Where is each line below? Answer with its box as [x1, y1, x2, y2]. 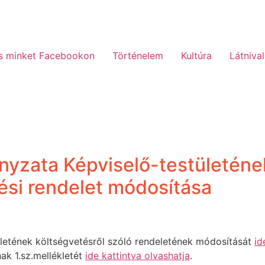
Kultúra [181, 50, 212, 62]
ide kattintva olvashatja [85, 250, 190, 261]
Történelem [112, 50, 163, 62]
